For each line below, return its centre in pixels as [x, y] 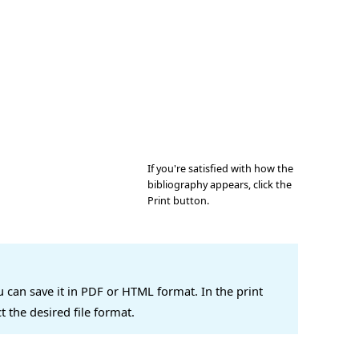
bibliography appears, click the [220, 184]
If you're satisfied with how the [220, 168]
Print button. [178, 200]
